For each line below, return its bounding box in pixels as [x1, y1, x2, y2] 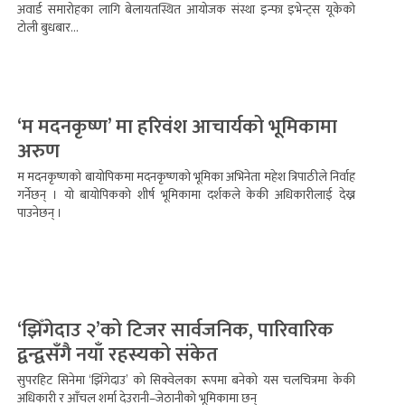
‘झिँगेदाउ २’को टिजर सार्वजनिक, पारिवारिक [17, 314, 334, 347]
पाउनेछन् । [17, 202, 62, 223]
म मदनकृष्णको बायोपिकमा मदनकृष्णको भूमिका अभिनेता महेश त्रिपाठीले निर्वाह [17, 166, 355, 187]
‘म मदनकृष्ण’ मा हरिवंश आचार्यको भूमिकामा [17, 110, 337, 144]
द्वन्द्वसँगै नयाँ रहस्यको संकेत [17, 338, 218, 372]
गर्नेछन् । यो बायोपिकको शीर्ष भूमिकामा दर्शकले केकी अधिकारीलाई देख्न [17, 184, 355, 205]
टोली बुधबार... [17, 17, 79, 38]
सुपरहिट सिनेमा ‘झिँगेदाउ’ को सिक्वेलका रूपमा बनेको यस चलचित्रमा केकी [17, 370, 355, 391]
